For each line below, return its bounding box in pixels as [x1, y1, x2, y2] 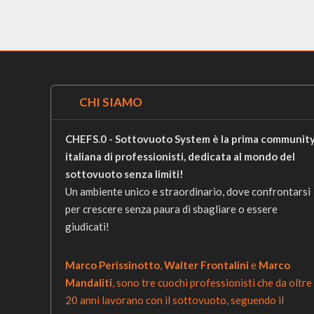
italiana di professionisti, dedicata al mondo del [65, 150, 295, 163]
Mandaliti [65, 276, 112, 289]
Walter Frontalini [164, 259, 249, 271]
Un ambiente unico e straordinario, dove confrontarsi [65, 185, 310, 198]
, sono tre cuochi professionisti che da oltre [112, 276, 312, 289]
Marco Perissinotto [65, 259, 160, 271]
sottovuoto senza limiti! [65, 168, 184, 180]
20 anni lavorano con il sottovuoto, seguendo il [65, 294, 284, 306]
